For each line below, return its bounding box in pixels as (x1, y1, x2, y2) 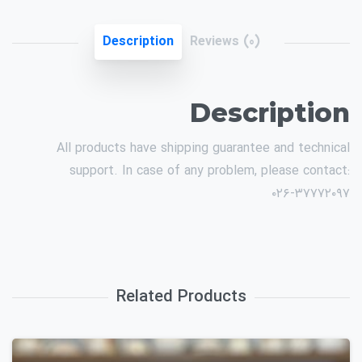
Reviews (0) (189, 31, 260, 52)
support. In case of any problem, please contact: (69, 160, 350, 181)
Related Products (116, 286, 246, 309)
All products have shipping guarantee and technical (57, 137, 350, 158)
